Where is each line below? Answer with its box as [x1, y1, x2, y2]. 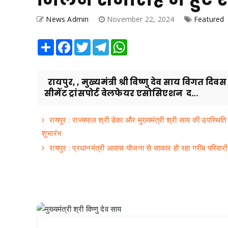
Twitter [91, 39, 112, 48]
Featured [194, 14, 224, 24]
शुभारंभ [42, 128, 62, 138]
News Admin [46, 14, 89, 24]
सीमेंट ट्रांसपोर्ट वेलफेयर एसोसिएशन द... [44, 88, 198, 99]
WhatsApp [127, 39, 160, 48]
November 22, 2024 [107, 14, 177, 24]
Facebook [72, 39, 103, 48]
